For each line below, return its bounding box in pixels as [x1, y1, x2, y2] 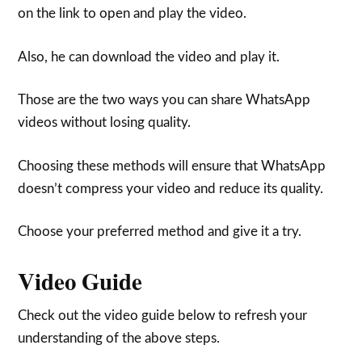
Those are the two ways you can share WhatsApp [18, 93, 311, 107]
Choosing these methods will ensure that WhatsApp [18, 158, 326, 173]
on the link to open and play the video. [18, 6, 247, 20]
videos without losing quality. [18, 116, 192, 129]
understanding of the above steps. [18, 331, 221, 345]
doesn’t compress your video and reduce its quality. [18, 181, 324, 196]
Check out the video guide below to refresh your [18, 309, 308, 322]
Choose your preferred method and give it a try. [18, 225, 302, 238]
